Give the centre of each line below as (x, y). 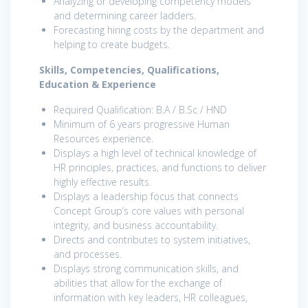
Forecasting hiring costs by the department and (159, 30)
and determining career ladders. (125, 15)
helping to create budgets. (112, 44)
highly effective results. (102, 181)
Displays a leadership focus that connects (146, 196)
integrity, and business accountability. (136, 225)
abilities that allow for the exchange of (138, 283)
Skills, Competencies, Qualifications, (129, 69)
